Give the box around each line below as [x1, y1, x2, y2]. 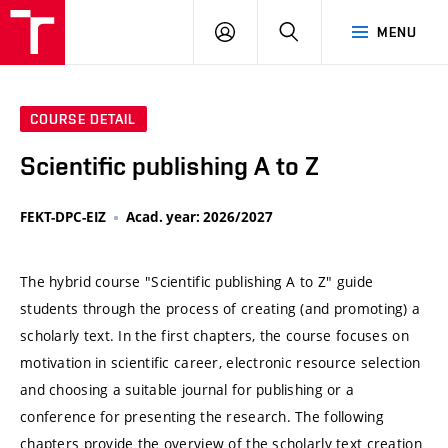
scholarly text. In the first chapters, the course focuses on [20, 325, 409, 345]
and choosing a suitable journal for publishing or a [20, 379, 355, 399]
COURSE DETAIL [30, 111, 137, 128]
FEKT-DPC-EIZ [20, 208, 106, 227]
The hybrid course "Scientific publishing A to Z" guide [20, 271, 374, 291]
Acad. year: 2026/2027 [126, 208, 273, 227]
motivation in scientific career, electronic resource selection [20, 352, 421, 372]
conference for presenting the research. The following [20, 406, 384, 426]
